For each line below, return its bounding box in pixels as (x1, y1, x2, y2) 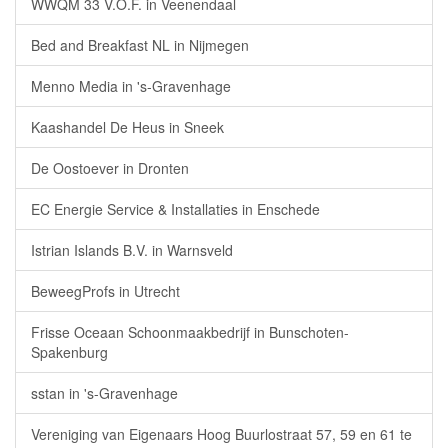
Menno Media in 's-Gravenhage (31, 76, 231, 96)
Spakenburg (31, 342, 108, 362)
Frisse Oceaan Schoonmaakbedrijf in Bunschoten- (31, 322, 349, 342)
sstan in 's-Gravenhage (31, 383, 178, 403)
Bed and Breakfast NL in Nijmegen (31, 35, 249, 55)
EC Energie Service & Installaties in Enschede (31, 199, 320, 219)
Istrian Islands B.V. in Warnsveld (31, 240, 233, 260)
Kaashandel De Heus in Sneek (31, 117, 224, 137)
